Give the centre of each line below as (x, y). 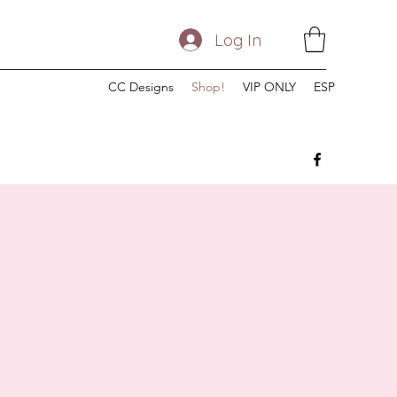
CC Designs (141, 86)
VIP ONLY (269, 86)
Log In (238, 40)
